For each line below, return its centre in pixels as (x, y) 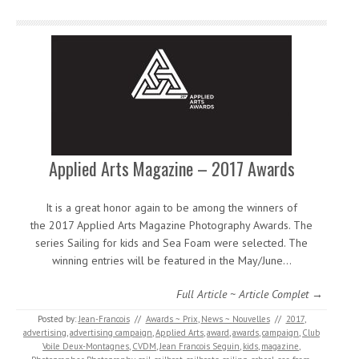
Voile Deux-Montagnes (86, 346)
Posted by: (58, 319)
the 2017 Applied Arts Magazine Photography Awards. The (171, 225)
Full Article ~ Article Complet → (250, 294)
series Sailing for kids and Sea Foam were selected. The (171, 243)
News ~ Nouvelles (235, 319)
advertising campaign (111, 333)
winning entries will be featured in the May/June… (171, 260)
